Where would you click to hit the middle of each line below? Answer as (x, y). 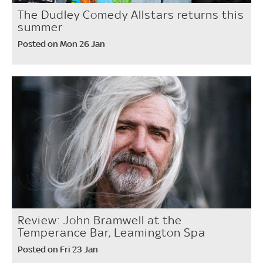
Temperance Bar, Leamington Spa (112, 232)
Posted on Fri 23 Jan (58, 249)
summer (40, 27)
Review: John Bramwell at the (100, 220)
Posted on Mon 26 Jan (61, 44)
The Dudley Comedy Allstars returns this (131, 15)
